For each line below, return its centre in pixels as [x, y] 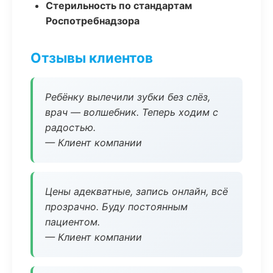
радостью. [70, 127]
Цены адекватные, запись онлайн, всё [136, 191]
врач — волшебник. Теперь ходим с [132, 112]
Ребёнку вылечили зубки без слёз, [128, 97]
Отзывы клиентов [92, 58]
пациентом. [73, 222]
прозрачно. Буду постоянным [116, 207]
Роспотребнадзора [93, 21]
